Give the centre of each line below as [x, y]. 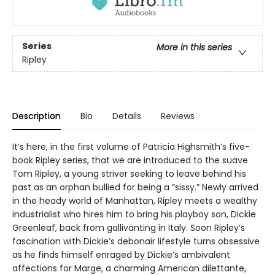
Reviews [178, 116]
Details [127, 116]
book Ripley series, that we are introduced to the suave [130, 160]
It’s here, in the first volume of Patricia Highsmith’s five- [131, 146]
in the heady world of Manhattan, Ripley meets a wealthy [135, 200]
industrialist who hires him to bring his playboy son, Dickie [134, 214]
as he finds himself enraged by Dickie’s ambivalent [121, 254]
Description [37, 116]
